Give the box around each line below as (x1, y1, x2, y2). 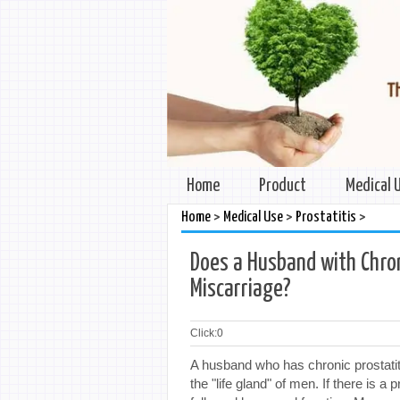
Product (259, 177, 306, 195)
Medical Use (223, 209, 283, 225)
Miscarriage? (190, 277, 291, 302)
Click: (190, 326, 217, 339)
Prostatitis (296, 209, 356, 225)
